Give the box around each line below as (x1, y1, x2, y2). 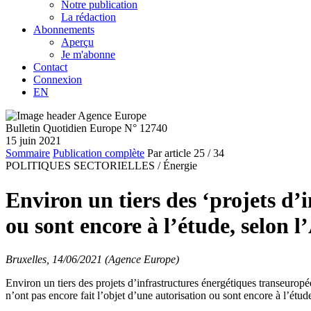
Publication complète (53, 147, 144, 160)
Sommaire (6, 147, 50, 160)
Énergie (163, 160, 197, 172)
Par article (147, 147, 191, 160)
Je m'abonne (61, 49, 115, 61)
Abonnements (33, 24, 94, 36)
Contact (33, 61, 67, 74)
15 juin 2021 (6, 135, 61, 147)
